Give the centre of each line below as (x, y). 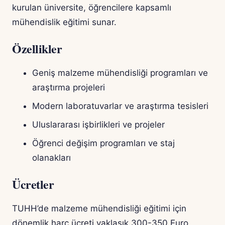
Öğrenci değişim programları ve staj (103, 143)
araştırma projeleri (69, 88)
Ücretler (33, 184)
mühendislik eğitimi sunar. (64, 22)
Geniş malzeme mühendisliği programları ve (120, 73)
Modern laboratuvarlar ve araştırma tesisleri (120, 106)
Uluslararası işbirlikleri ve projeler (98, 125)
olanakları (51, 158)
